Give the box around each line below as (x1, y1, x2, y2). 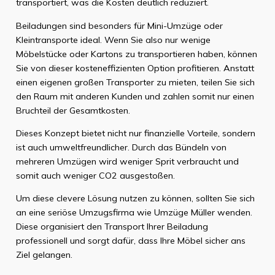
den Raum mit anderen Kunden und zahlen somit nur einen (15, 90, 254, 102)
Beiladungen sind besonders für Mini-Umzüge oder (15, 20, 223, 31)
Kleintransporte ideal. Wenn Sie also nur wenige (15, 34, 211, 45)
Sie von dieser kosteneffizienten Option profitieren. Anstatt (15, 62, 254, 74)
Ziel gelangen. (15, 249, 72, 261)
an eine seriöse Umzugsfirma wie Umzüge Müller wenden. (15, 207, 252, 219)
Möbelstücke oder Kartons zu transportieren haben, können (15, 48, 257, 60)
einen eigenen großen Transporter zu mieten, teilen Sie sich (15, 76, 255, 88)
